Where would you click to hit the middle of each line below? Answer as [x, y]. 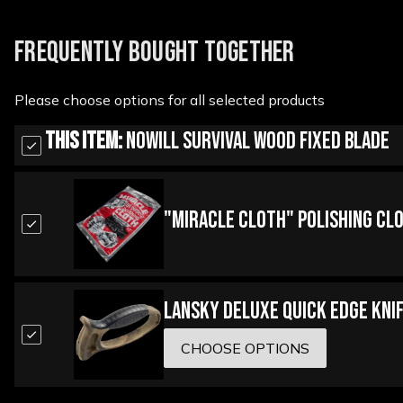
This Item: [83, 142]
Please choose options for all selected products [170, 100]
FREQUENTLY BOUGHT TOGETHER [155, 53]
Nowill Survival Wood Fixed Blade [255, 142]
